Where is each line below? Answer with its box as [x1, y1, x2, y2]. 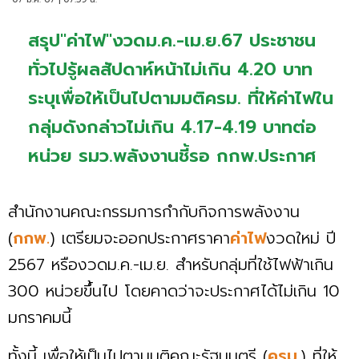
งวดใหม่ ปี [266, 225, 336, 250]
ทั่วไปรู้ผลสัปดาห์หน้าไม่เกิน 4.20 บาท [28, 55, 313, 83]
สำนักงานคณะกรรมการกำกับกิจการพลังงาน [8, 199, 300, 224]
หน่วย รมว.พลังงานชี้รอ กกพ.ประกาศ [28, 142, 316, 169]
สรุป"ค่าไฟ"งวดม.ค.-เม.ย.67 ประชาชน [28, 26, 316, 54]
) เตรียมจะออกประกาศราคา [50, 225, 230, 250]
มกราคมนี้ [8, 305, 84, 329]
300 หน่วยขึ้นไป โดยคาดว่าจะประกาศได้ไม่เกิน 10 [8, 278, 340, 303]
